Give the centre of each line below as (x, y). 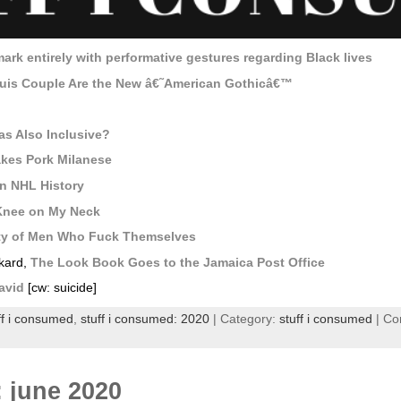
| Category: (244, 319)
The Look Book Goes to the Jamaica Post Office (177, 262)
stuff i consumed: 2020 (145, 319)
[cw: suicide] (60, 288)
